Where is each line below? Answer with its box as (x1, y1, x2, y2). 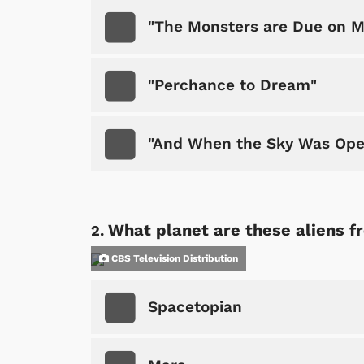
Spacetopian (148, 297, 242, 317)
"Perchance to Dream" (148, 76, 317, 95)
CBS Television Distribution (109, 253, 238, 265)
